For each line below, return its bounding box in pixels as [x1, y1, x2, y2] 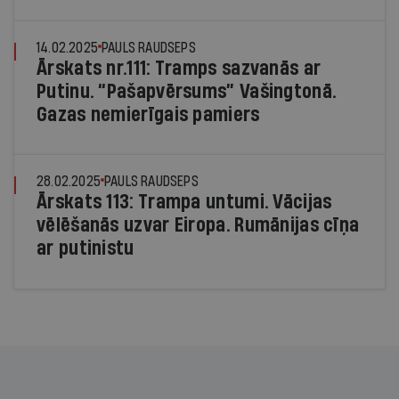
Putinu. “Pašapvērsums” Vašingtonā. [37, 80, 337, 102]
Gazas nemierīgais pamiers [37, 103, 260, 126]
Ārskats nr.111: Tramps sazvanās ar [37, 57, 322, 79]
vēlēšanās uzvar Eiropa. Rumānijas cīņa [37, 214, 360, 236]
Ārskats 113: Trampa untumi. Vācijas [37, 191, 332, 213]
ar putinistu [37, 237, 134, 259]
